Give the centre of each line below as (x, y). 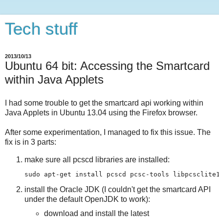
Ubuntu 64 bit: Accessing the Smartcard (107, 66)
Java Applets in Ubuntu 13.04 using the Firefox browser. (101, 112)
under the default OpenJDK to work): (87, 199)
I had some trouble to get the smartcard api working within (104, 103)
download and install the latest (96, 214)
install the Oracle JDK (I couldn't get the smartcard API (118, 190)
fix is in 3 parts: (31, 142)
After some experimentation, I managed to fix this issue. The (108, 132)
